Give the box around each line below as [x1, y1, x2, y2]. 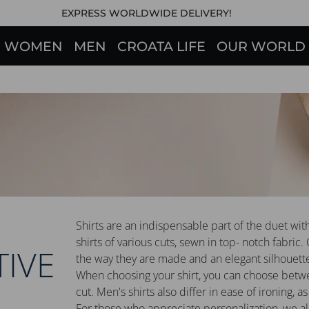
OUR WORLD [216, 38, 306, 55]
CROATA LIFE [117, 38, 206, 55]
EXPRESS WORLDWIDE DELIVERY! [61, 7, 232, 19]
